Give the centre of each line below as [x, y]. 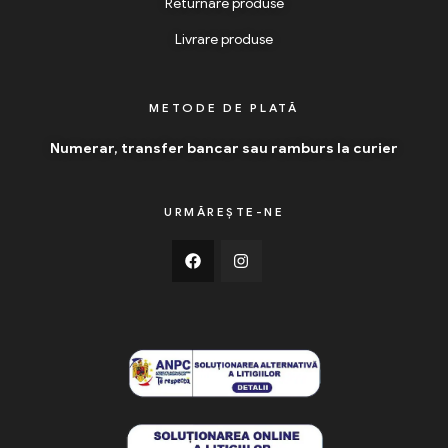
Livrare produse [224, 40]
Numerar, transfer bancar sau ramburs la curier [224, 149]
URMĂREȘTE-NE [224, 212]
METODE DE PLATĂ [224, 108]
